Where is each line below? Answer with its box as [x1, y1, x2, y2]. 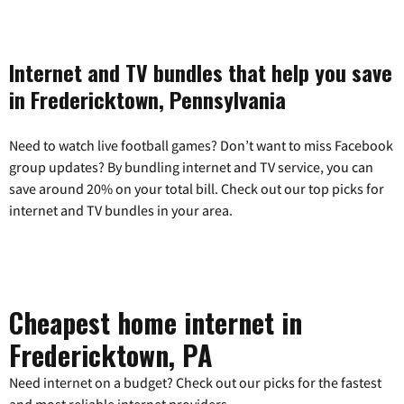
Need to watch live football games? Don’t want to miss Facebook [9, 135, 393, 154]
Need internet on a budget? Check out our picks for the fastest [9, 372, 381, 391]
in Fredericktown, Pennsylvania [9, 82, 286, 115]
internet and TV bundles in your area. [9, 200, 233, 219]
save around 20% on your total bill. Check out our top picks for [9, 179, 384, 197]
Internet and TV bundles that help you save [9, 55, 392, 88]
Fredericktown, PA [9, 334, 213, 375]
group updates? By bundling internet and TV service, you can [9, 157, 373, 176]
